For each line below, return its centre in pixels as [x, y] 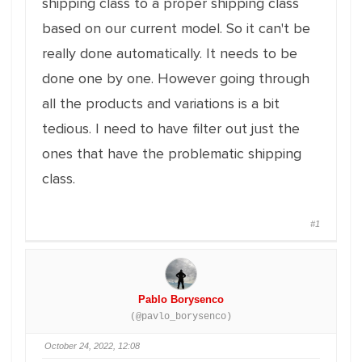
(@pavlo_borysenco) [181, 317]
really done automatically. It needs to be [170, 53]
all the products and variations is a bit [161, 103]
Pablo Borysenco [181, 299]
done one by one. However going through [176, 78]
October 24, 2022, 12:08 [92, 346]
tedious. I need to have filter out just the [171, 128]
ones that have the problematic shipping [172, 154]
